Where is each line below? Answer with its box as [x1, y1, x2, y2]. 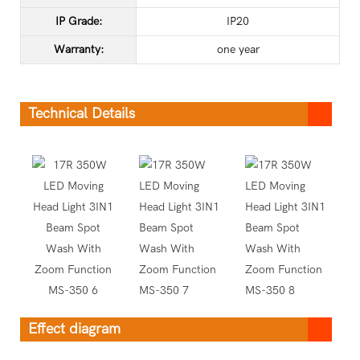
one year [216, 42, 260, 56]
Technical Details [28, 104, 135, 122]
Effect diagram [28, 320, 121, 337]
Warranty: [53, 42, 104, 56]
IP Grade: [55, 14, 102, 28]
